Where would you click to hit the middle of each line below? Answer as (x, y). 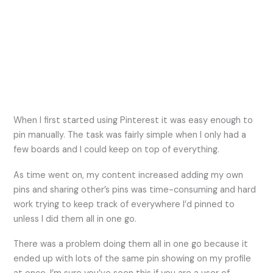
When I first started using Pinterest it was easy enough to (133, 121)
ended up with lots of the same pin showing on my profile (133, 259)
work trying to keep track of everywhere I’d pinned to (124, 204)
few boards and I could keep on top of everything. (117, 150)
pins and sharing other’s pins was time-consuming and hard (135, 190)
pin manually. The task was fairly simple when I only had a (130, 135)
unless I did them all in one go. (76, 219)
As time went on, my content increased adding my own (129, 175)
